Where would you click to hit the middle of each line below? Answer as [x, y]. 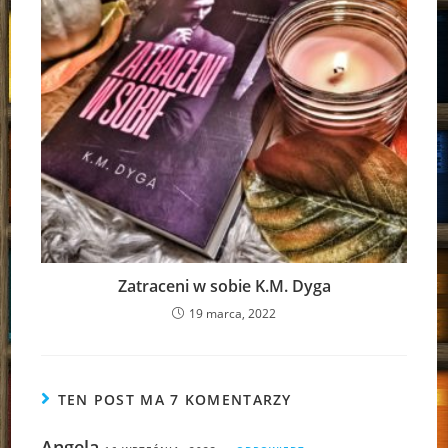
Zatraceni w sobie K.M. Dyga [224, 285]
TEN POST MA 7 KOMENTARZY [174, 399]
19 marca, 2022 [232, 313]
